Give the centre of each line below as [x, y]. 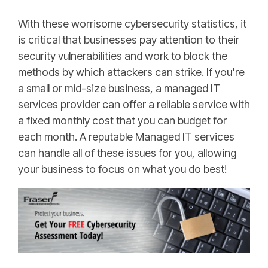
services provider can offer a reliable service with [134, 105]
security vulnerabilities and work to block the [123, 56]
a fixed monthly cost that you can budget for [122, 121]
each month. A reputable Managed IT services [126, 137]
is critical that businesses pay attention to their [129, 40]
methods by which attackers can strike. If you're [131, 72]
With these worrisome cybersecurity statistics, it [132, 24]
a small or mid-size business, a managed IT [119, 89]
